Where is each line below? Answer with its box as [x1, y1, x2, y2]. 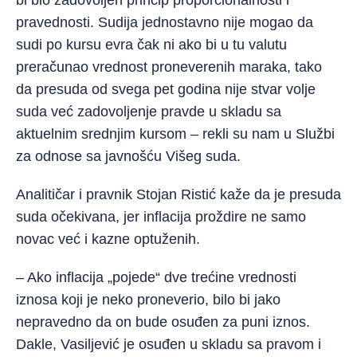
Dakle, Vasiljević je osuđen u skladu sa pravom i [16, 336, 321, 352]
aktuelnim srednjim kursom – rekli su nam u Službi [16, 126, 335, 142]
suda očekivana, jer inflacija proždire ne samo [16, 209, 306, 225]
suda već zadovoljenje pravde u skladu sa [16, 104, 281, 120]
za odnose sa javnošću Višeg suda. [16, 148, 241, 164]
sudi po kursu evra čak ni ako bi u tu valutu [16, 37, 287, 53]
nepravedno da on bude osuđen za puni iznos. [16, 314, 310, 330]
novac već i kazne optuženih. [16, 231, 200, 247]
